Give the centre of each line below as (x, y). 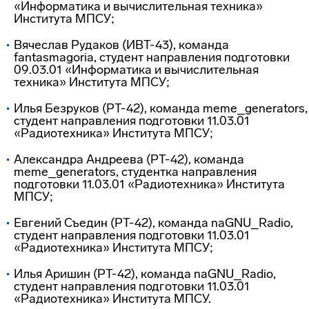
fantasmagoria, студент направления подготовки (152, 57)
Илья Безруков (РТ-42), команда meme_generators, (161, 108)
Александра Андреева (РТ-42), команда (129, 159)
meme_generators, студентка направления (135, 172)
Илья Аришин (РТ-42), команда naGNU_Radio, (145, 274)
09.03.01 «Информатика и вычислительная (136, 70)
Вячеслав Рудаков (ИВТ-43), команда (121, 45)
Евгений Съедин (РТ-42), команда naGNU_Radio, (153, 223)
